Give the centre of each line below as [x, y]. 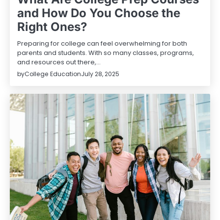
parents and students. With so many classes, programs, [106, 53]
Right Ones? [52, 27]
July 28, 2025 [100, 74]
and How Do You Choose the [99, 13]
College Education [53, 74]
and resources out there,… [59, 62]
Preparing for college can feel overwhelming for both [102, 43]
